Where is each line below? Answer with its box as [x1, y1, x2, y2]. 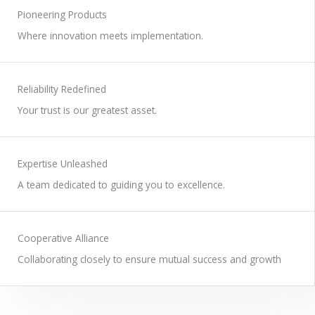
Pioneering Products [18, 7, 107, 21]
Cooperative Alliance [18, 231, 109, 245]
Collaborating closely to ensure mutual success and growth [18, 252, 281, 266]
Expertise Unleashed [18, 156, 108, 170]
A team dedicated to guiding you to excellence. [18, 177, 225, 191]
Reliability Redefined [18, 82, 106, 96]
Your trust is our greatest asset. [18, 103, 157, 117]
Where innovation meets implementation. [18, 28, 203, 42]
